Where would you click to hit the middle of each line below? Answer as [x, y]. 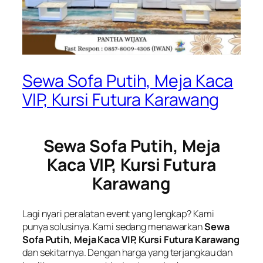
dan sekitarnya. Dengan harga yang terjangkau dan [128, 253]
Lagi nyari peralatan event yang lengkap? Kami [118, 214]
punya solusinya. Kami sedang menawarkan [113, 227]
